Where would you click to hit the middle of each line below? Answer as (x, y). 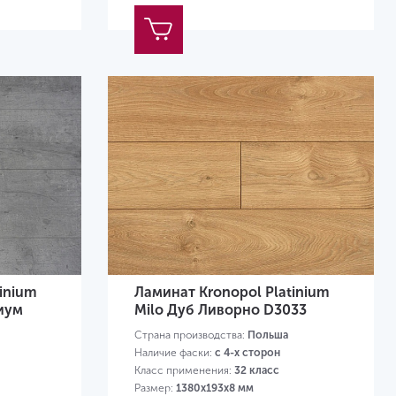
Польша (267, 335)
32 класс (256, 371)
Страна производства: (190, 335)
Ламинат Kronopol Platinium (232, 293)
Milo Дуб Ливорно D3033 (220, 310)
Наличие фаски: (174, 353)
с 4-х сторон (247, 353)
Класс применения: (184, 371)
